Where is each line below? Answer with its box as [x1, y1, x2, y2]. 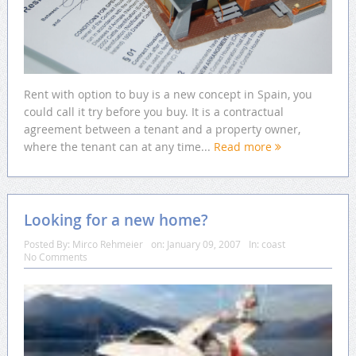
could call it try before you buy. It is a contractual [23, 103, 284, 119]
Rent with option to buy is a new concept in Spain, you [23, 86, 312, 102]
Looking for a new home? [23, 209, 208, 230]
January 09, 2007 [166, 237, 241, 250]
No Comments [23, 250, 87, 263]
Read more [213, 138, 275, 154]
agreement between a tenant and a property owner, [23, 121, 300, 137]
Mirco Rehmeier [72, 237, 143, 250]
